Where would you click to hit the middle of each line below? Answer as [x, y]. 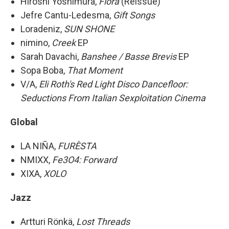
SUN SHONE [89, 29]
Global [24, 122]
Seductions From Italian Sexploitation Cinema [113, 98]
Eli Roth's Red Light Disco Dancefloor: [113, 84]
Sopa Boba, [44, 70]
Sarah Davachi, [51, 56]
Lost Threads [103, 221]
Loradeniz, [42, 29]
